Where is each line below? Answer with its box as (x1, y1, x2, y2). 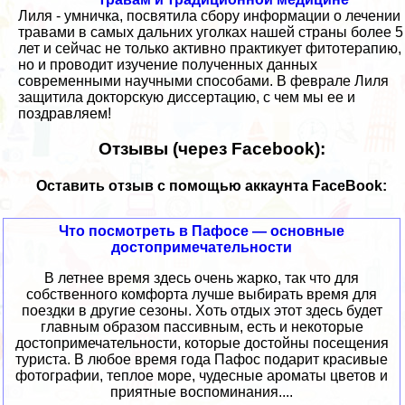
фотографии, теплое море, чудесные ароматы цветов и (15, 368, 388, 384)
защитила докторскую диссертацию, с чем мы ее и (18, 89, 355, 105)
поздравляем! (18, 105, 111, 121)
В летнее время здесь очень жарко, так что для (44, 270, 359, 287)
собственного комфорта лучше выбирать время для (26, 287, 377, 303)
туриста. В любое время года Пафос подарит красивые (15, 352, 388, 368)
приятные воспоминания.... (110, 384, 293, 400)
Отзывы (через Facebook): (98, 138, 325, 158)
